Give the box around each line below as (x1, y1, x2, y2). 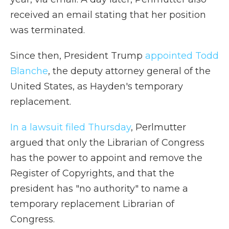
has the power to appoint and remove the (10, 152, 202, 164)
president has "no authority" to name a (10, 183, 188, 194)
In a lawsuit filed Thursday (10, 122, 131, 133)
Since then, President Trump (10, 50, 145, 61)
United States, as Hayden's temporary (10, 81, 183, 92)
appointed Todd (145, 50, 219, 61)
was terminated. (10, 25, 85, 36)
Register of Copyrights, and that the (10, 168, 174, 179)
